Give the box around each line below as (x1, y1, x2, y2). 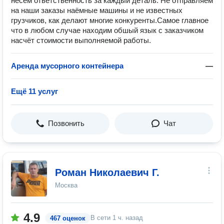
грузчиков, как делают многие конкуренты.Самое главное (11, 16, 208, 24)
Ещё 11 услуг (11, 87, 58, 95)
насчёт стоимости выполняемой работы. (11, 36, 151, 44)
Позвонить (48, 119, 84, 127)
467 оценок (50, 214, 85, 222)
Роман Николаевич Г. (55, 167, 159, 178)
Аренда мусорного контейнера (11, 61, 123, 70)
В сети (90, 214, 112, 221)
